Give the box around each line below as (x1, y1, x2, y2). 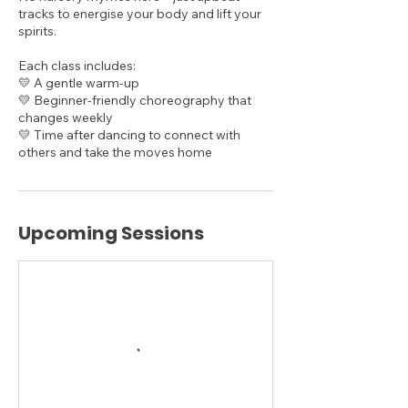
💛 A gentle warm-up (18, 75, 139, 91)
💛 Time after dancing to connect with (18, 127, 240, 143)
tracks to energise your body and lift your (18, 5, 261, 22)
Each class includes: (18, 57, 136, 74)
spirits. (18, 23, 56, 39)
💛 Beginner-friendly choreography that (18, 92, 251, 108)
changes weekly (18, 109, 113, 126)
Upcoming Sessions (18, 220, 204, 246)
